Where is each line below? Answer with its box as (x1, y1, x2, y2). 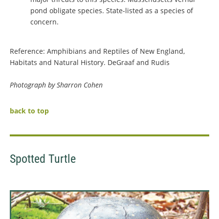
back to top (10, 106, 49, 116)
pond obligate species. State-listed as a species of (30, 6, 193, 16)
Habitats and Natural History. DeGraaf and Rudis (10, 58, 170, 67)
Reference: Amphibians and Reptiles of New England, (10, 46, 185, 56)
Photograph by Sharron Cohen (10, 80, 103, 90)
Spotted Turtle (10, 152, 76, 166)
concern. (30, 17, 59, 27)
